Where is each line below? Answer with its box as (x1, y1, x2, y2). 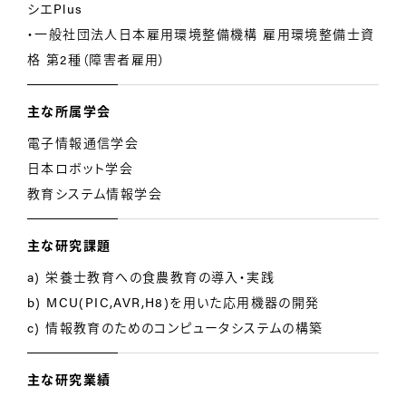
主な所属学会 (27, 101, 111, 120)
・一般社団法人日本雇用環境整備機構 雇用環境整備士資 (27, 24, 375, 43)
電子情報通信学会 (27, 133, 140, 151)
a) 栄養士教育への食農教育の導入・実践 (27, 267, 275, 285)
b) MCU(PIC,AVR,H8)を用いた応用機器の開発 (27, 293, 320, 311)
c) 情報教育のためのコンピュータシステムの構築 (27, 318, 324, 336)
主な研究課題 (27, 236, 111, 254)
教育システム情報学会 (27, 184, 162, 202)
